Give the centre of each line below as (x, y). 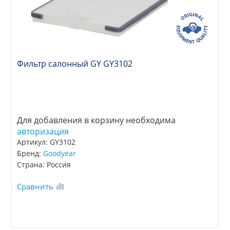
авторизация (43, 132)
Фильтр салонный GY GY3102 (75, 64)
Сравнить (35, 187)
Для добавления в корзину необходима (97, 120)
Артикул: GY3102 (46, 142)
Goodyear (60, 154)
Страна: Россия (44, 165)
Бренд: (30, 154)
